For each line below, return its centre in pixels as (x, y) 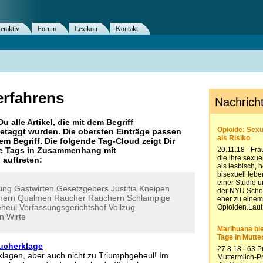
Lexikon (86, 29)
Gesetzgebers (82, 188)
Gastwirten (34, 188)
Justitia (124, 188)
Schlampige (149, 198)
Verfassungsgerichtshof (63, 207)
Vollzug (122, 207)
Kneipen (154, 188)
